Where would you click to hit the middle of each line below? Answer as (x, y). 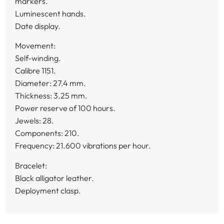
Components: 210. (47, 133)
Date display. (38, 26)
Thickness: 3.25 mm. (51, 96)
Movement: (35, 46)
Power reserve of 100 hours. (65, 108)
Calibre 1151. (35, 71)
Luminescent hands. (50, 13)
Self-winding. (38, 58)
